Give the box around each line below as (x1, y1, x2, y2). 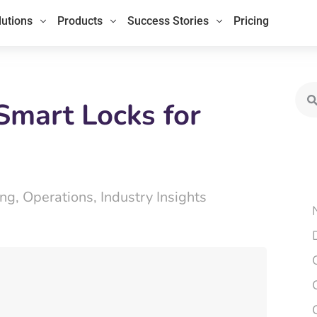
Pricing (234, 14, 270, 28)
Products (57, 14, 103, 28)
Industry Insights (100, 188, 207, 207)
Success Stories (127, 14, 209, 28)
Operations (23, 188, 93, 207)
